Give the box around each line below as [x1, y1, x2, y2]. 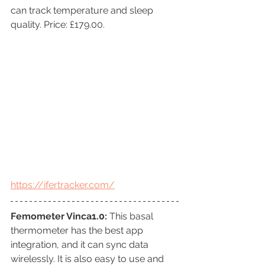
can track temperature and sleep [11, 4, 156, 16]
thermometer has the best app [11, 224, 146, 236]
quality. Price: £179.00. [11, 18, 105, 30]
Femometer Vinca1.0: [11, 210, 109, 222]
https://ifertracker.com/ [11, 179, 115, 190]
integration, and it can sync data [11, 238, 151, 250]
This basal [109, 210, 156, 222]
